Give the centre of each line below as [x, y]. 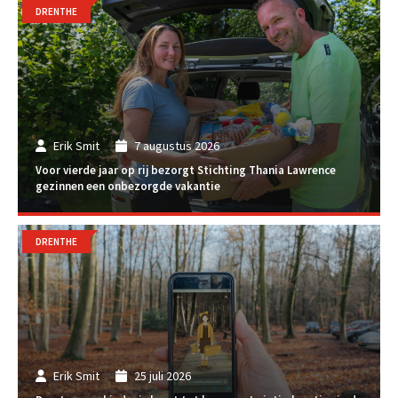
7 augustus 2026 [176, 145]
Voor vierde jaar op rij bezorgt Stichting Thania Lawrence [186, 171]
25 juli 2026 [162, 375]
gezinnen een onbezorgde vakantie [128, 187]
